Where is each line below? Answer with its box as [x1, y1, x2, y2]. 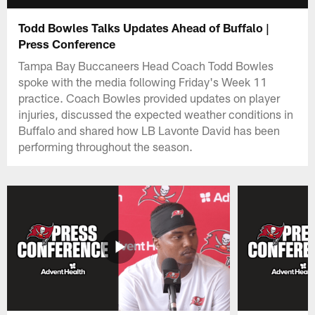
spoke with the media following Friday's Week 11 [18, 74, 268, 89]
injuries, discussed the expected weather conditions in [18, 106, 294, 121]
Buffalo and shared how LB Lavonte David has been [18, 122, 281, 137]
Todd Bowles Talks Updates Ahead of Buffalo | [18, 20, 270, 34]
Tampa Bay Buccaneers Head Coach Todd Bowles [18, 58, 274, 72]
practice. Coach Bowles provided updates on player [18, 90, 281, 105]
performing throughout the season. [18, 139, 193, 153]
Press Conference [18, 36, 116, 51]
